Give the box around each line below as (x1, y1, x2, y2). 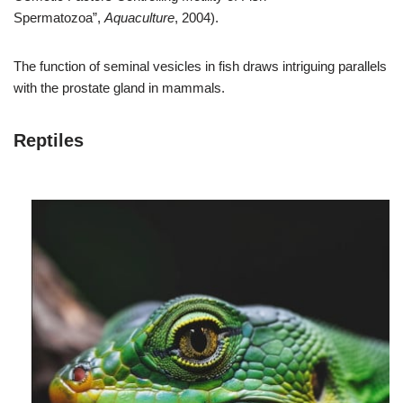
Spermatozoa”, (13, 9, 104, 25)
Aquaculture (104, 9, 175, 25)
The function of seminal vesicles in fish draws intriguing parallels (13, 58, 387, 74)
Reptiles (13, 130, 84, 150)
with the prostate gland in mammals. (13, 79, 228, 95)
